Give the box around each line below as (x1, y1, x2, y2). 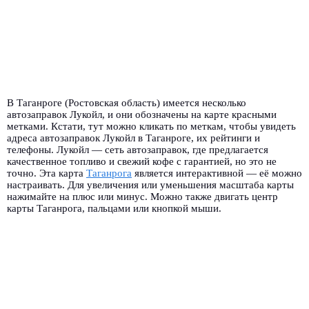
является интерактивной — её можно (132, 168, 302, 179)
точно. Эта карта (7, 168, 86, 179)
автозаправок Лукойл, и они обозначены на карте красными (7, 109, 277, 120)
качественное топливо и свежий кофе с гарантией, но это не (7, 156, 277, 167)
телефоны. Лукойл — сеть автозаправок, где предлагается (7, 144, 268, 155)
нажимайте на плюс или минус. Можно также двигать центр (7, 191, 278, 202)
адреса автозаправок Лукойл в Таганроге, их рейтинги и (7, 132, 260, 143)
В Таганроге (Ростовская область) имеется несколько (7, 97, 246, 108)
